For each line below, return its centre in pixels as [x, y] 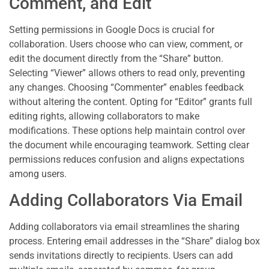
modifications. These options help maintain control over [127, 131]
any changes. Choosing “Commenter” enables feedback [126, 88]
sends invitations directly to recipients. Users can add [121, 255]
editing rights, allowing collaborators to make [104, 116]
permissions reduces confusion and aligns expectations [127, 160]
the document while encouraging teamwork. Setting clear [129, 145]
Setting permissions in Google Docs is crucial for [112, 30]
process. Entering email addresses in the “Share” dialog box [134, 241]
